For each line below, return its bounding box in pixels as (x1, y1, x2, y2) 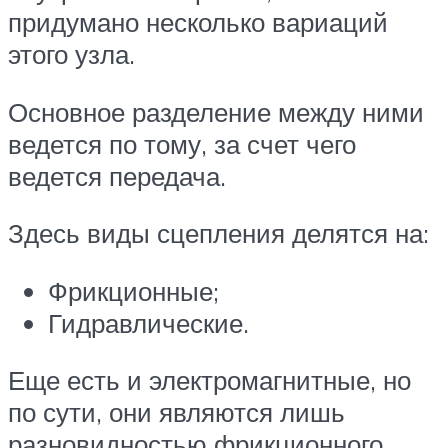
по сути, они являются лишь (8, 396, 345, 429)
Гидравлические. (48, 306, 249, 339)
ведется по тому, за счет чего (8, 127, 356, 160)
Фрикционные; (48, 274, 219, 307)
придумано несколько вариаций (8, 6, 388, 39)
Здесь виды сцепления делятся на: (8, 217, 429, 250)
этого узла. (8, 38, 135, 71)
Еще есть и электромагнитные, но (8, 364, 411, 397)
